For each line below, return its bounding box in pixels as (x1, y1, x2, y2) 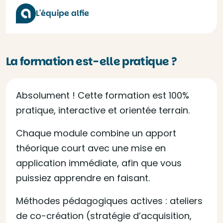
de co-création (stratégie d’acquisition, (16, 210, 192, 222)
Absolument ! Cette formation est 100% (16, 89, 189, 102)
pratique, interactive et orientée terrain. (16, 104, 190, 116)
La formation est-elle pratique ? (6, 54, 177, 69)
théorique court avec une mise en (16, 142, 166, 154)
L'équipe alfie (36, 7, 89, 19)
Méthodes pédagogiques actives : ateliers (16, 195, 203, 207)
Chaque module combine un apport (16, 127, 176, 139)
